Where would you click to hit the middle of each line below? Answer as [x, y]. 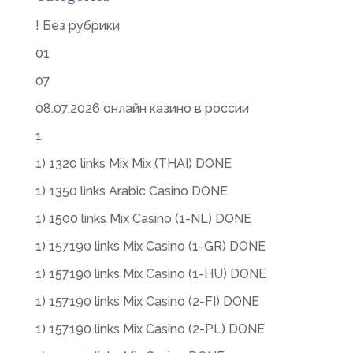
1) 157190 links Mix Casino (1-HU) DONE [150, 274]
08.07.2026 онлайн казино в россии [142, 108]
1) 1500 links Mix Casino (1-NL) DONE [143, 219]
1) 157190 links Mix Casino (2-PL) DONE [150, 329]
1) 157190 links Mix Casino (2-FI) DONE [147, 301]
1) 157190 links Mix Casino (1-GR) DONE [150, 246]
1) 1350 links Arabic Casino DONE [131, 191]
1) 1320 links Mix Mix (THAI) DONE [133, 163]
